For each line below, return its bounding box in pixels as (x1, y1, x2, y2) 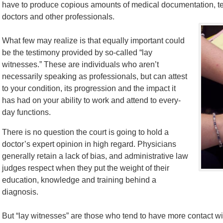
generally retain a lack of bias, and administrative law (2, 152, 188, 160)
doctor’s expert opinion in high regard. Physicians (2, 140, 176, 148)
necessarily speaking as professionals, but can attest (2, 72, 187, 81)
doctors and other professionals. (2, 12, 114, 21)
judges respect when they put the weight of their (2, 164, 169, 172)
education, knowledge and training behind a (2, 176, 156, 184)
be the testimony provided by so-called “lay (2, 48, 152, 57)
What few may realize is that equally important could (2, 36, 185, 45)
